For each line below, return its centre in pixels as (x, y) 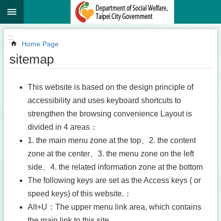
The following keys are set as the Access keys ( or (114, 180)
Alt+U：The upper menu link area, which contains (114, 207)
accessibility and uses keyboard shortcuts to (104, 100)
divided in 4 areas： (63, 127)
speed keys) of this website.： (80, 194)
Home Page (40, 44)
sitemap (32, 59)
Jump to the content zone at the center (71, 9)
